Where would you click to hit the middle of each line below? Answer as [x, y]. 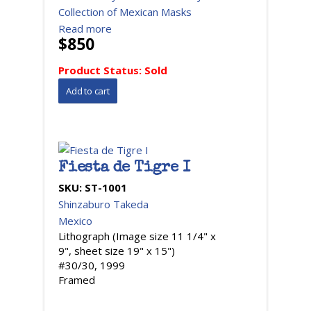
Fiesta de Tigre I [124, 169]
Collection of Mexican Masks [125, 12]
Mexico [75, 221]
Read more [85, 28]
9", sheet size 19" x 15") [117, 251]
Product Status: [101, 70]
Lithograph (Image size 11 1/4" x [137, 236]
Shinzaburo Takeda [103, 204]
